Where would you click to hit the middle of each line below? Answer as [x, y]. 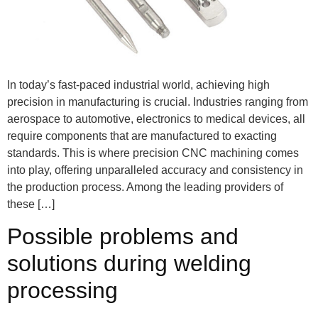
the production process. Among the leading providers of [145, 187]
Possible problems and [123, 237]
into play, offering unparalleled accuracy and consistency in [155, 170]
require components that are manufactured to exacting [142, 136]
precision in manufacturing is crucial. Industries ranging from [158, 102]
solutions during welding [129, 264]
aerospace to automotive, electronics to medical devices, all [156, 119]
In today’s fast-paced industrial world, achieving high [138, 84]
